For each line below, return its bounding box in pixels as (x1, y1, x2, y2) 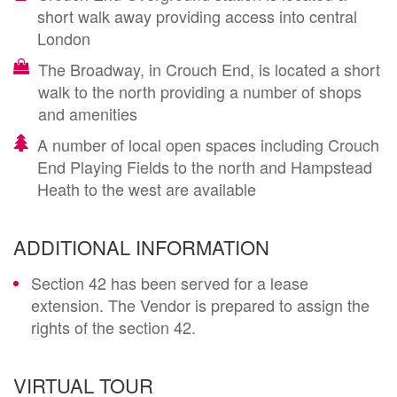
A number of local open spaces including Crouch (37, 132, 379, 156)
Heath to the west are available (37, 176, 256, 200)
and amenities (38, 101, 137, 125)
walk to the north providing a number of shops (38, 79, 362, 103)
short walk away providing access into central (37, 4, 357, 27)
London (37, 26, 90, 50)
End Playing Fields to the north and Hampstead (37, 154, 372, 178)
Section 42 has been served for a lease (31, 270, 308, 294)
